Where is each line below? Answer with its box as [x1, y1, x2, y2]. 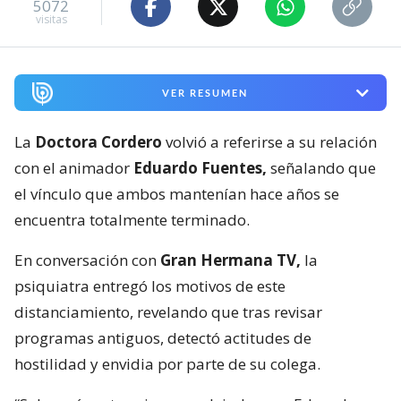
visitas [35, 11, 67, 27]
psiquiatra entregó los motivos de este [14, 276, 286, 296]
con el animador [14, 158, 133, 178]
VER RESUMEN [161, 87, 248, 99]
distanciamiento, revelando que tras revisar [14, 302, 322, 322]
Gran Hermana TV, [160, 250, 301, 270]
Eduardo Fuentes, [133, 158, 267, 178]
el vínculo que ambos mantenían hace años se [14, 183, 339, 204]
